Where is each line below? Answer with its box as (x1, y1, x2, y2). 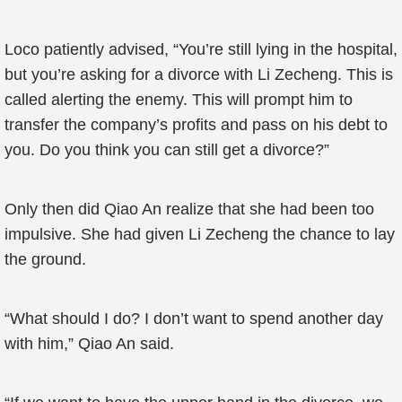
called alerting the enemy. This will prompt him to (4, 91, 353, 109)
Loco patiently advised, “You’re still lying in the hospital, (4, 40, 398, 58)
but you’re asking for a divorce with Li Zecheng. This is (4, 66, 393, 83)
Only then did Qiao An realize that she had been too (4, 200, 374, 218)
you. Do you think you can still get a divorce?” (4, 141, 329, 159)
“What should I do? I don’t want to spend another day (4, 310, 383, 328)
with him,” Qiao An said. (4, 335, 174, 353)
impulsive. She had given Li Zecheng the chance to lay (4, 225, 395, 243)
